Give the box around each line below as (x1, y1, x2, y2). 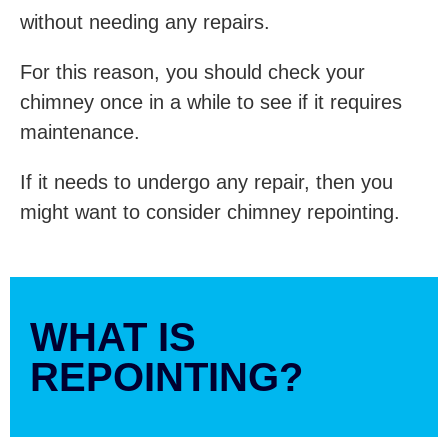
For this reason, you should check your (20, 61, 365, 83)
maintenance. (20, 121, 146, 143)
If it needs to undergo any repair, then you (20, 171, 393, 193)
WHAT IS (30, 315, 196, 359)
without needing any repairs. (20, 11, 276, 33)
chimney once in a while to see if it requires (20, 91, 402, 113)
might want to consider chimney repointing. (20, 201, 400, 223)
